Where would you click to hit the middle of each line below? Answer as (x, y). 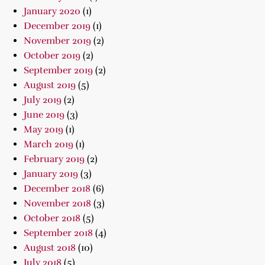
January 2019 (51, 174)
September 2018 (58, 233)
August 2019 (50, 85)
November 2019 (57, 41)
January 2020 (52, 11)
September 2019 (58, 70)
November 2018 (57, 203)
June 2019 (44, 115)
